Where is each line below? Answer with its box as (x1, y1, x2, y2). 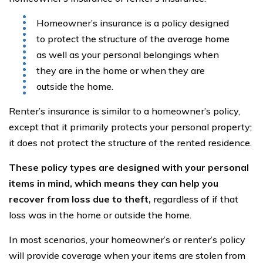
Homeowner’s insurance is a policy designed (36, 16, 229, 29)
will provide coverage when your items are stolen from (9, 249, 245, 261)
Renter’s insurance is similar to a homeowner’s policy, (9, 104, 240, 117)
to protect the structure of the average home (36, 32, 230, 45)
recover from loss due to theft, (9, 193, 151, 205)
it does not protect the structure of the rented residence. (9, 136, 252, 149)
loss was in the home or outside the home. (9, 208, 191, 221)
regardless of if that (151, 193, 238, 205)
